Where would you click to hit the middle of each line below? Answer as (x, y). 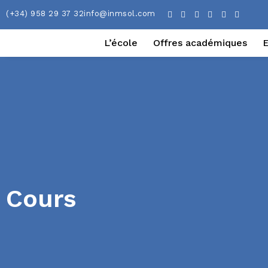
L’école (121, 43)
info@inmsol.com (120, 13)
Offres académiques (200, 43)
